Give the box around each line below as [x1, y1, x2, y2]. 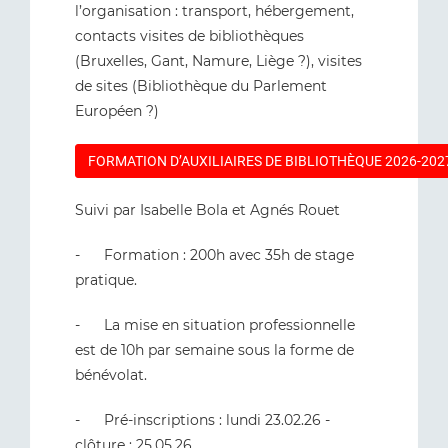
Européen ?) [75, 102, 159, 120]
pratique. [75, 271, 141, 289]
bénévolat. [75, 366, 151, 384]
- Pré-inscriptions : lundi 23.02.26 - [75, 411, 330, 429]
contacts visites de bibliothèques [75, 27, 304, 45]
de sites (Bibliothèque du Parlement [75, 77, 327, 95]
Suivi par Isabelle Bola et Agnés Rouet [75, 201, 340, 219]
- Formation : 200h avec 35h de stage [75, 246, 354, 264]
